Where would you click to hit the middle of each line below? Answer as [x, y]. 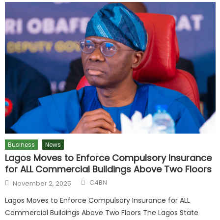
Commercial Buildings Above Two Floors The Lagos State [102, 213]
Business [22, 145]
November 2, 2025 [42, 184]
